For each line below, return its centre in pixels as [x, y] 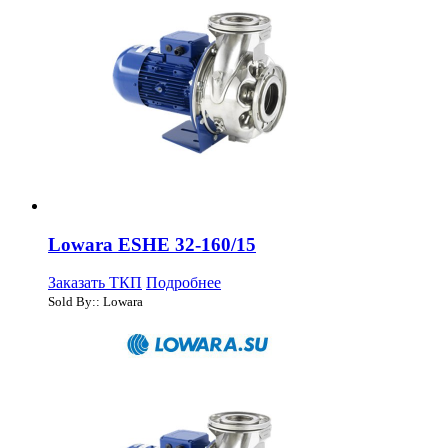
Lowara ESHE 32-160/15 [152, 244]
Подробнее [183, 283]
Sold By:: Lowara [95, 302]
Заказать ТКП [95, 283]
